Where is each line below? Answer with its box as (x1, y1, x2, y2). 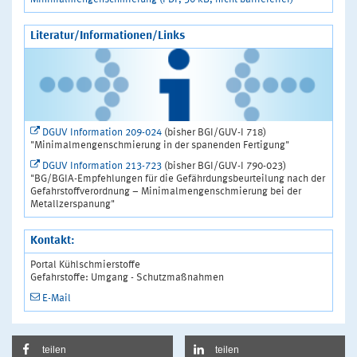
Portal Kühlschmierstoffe (30, 259, 140, 270)
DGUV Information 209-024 (42, 127, 162, 138)
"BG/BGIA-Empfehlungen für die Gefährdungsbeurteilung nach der (30, 173, 325, 184)
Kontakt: (30, 234, 75, 247)
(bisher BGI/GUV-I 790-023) (162, 160, 286, 171)
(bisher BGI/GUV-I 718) (162, 127, 266, 138)
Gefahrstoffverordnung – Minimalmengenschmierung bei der (30, 186, 301, 197)
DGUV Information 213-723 (42, 160, 162, 171)
